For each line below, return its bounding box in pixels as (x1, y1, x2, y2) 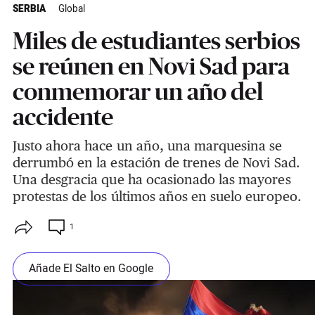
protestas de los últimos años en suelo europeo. (12, 188, 302, 205)
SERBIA (12, 2, 46, 17)
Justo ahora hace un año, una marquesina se (12, 138, 283, 154)
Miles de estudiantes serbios (12, 27, 300, 55)
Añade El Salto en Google (29, 260, 154, 277)
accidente (12, 103, 113, 131)
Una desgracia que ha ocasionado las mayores (12, 172, 291, 188)
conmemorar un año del (12, 78, 263, 105)
